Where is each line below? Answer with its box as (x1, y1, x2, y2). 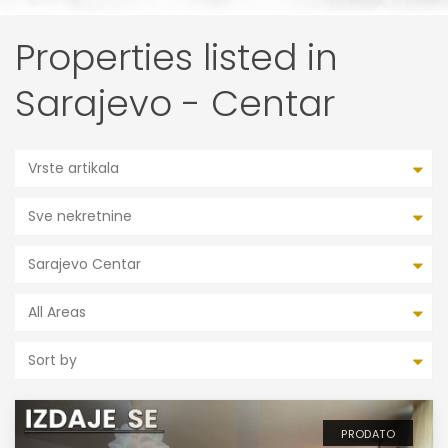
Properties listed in (15, 32, 338, 83)
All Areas (28, 302, 86, 322)
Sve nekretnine (28, 206, 132, 226)
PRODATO (341, 426, 395, 442)
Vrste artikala (28, 158, 119, 178)
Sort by (28, 350, 77, 370)
